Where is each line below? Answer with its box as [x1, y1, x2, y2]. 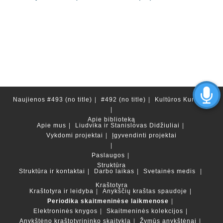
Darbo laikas [94, 168, 134, 175]
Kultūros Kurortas [155, 96, 210, 103]
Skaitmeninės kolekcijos [106, 208, 183, 215]
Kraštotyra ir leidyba [29, 188, 94, 195]
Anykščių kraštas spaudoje [102, 188, 187, 195]
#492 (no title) [101, 96, 146, 103]
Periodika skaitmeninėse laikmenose [47, 198, 169, 205]
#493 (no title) [47, 96, 92, 103]
